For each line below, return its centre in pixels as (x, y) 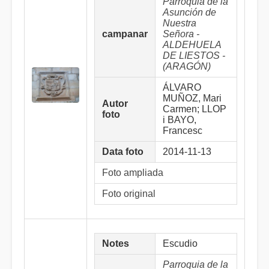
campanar (125, 34)
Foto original (129, 194)
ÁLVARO (182, 87)
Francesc (183, 131)
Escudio (180, 243)
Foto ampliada (133, 173)
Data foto (123, 152)
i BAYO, (180, 120)
